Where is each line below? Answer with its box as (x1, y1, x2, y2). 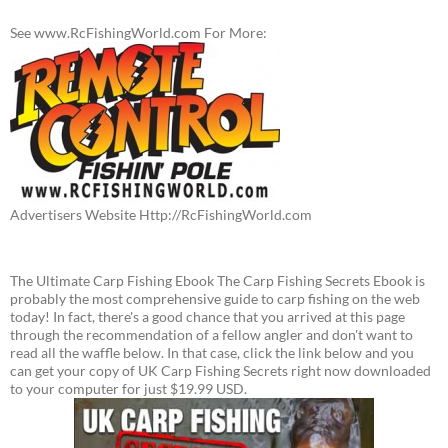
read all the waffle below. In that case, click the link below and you (10, 344, 414, 361)
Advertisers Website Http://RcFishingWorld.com (10, 206, 312, 223)
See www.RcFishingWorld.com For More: (10, 24, 267, 41)
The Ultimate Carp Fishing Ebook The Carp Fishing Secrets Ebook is (10, 272, 425, 289)
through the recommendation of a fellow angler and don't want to (10, 326, 413, 343)
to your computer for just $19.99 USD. (10, 380, 247, 397)
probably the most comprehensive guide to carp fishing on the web (10, 290, 420, 307)
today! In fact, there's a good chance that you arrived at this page (10, 308, 405, 325)
